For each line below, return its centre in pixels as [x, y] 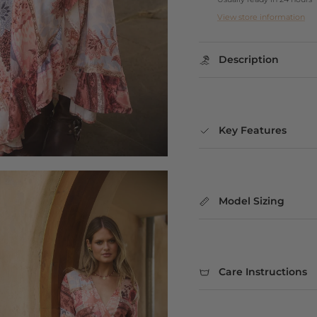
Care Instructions [263, 272]
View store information [261, 17]
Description [248, 60]
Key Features [252, 131]
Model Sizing [251, 201]
